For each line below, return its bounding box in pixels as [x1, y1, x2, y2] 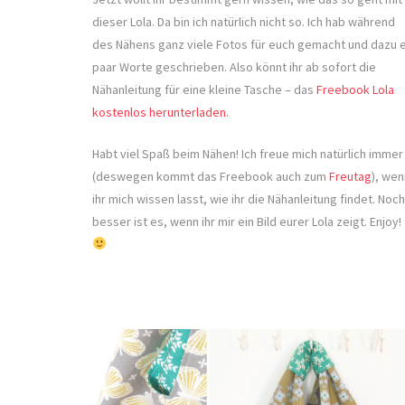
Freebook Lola [316, 80, 394, 98]
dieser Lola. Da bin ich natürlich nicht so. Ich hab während [92, 13, 395, 30]
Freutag [329, 167, 372, 184]
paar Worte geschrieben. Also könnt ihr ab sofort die [92, 58, 376, 75]
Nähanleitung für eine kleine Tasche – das [92, 80, 316, 98]
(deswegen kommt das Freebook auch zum [92, 167, 329, 184]
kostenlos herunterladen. [92, 103, 229, 120]
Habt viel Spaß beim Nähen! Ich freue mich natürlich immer [92, 145, 403, 162]
